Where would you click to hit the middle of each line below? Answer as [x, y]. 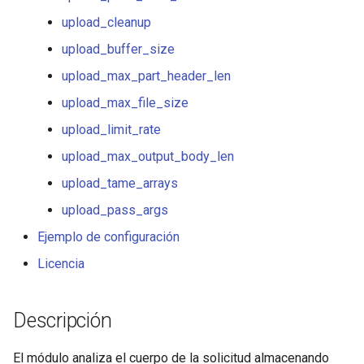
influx [28, 292]
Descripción [63, 321]
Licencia [61, 264]
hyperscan [42, 252]
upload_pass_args [115, 210]
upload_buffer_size [118, 49]
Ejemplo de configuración [108, 237]
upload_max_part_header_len [146, 76]
